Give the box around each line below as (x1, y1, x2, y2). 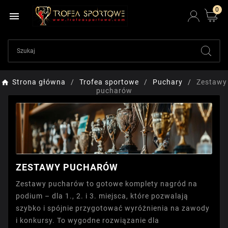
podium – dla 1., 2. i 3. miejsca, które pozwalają (16, 191, 188, 200)
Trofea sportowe (79, 78, 139, 87)
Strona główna (12, 78, 66, 87)
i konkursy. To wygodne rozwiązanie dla (16, 216, 159, 224)
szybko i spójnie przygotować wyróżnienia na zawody (16, 204, 210, 212)
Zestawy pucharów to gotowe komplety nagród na (16, 179, 197, 188)
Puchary (153, 78, 183, 87)
